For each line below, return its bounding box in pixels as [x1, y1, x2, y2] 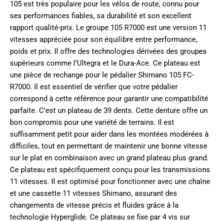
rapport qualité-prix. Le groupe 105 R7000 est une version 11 [10, 23, 207, 32]
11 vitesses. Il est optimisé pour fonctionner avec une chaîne [10, 177, 210, 186]
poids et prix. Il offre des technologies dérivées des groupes [10, 46, 207, 56]
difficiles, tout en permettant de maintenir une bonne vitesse [10, 141, 207, 150]
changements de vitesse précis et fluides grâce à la [10, 200, 179, 210]
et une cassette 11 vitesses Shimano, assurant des [10, 188, 177, 198]
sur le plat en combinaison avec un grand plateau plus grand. [10, 153, 209, 162]
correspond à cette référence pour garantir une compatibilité [10, 94, 208, 103]
